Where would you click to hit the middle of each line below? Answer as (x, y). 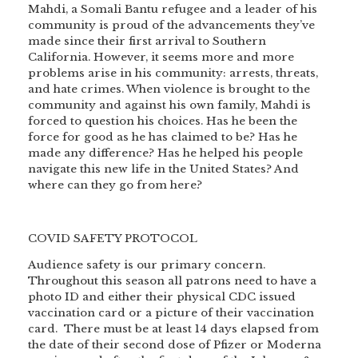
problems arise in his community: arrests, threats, (173, 73)
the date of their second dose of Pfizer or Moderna (175, 345)
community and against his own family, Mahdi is (169, 105)
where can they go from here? (115, 185)
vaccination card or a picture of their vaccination (171, 313)
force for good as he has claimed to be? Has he (163, 137)
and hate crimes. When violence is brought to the (169, 89)
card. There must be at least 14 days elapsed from (173, 329)
